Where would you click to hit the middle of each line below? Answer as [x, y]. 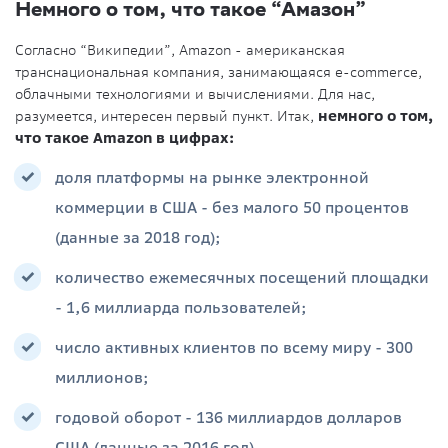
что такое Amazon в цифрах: [124, 137]
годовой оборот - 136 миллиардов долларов [228, 418]
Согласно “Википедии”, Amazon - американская [180, 49]
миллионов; [102, 378]
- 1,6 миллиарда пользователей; [181, 308]
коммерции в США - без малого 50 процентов [232, 208]
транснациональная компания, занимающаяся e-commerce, [218, 71]
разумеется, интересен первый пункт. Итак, [166, 115]
